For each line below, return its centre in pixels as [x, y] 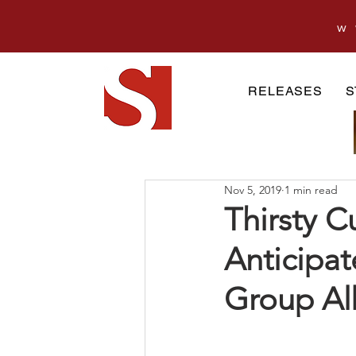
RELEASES [285, 91]
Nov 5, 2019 [253, 190]
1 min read [311, 190]
